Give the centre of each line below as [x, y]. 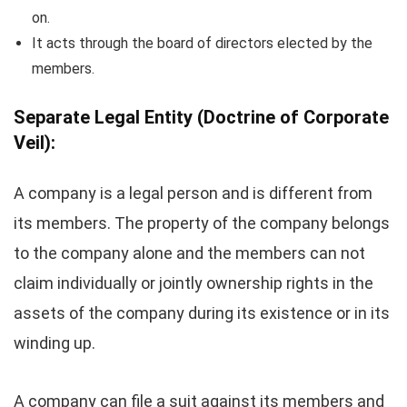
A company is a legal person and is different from [193, 193]
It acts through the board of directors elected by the [202, 43]
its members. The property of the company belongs [202, 223]
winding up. [55, 343]
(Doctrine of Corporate [291, 117]
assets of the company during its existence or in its [202, 313]
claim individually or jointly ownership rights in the [194, 283]
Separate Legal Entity [103, 117]
